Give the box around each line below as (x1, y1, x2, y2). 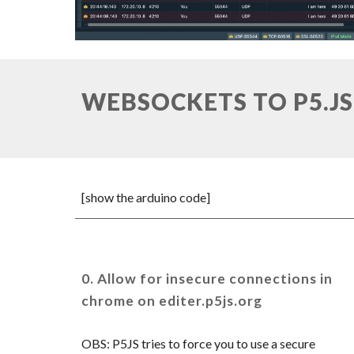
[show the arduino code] (81, 190, 210, 205)
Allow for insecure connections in (96, 270, 333, 287)
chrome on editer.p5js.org (81, 292, 262, 309)
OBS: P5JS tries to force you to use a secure (81, 336, 315, 351)
